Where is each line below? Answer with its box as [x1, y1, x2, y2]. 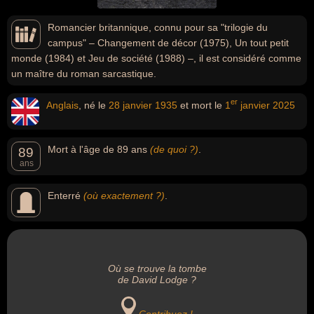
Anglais [46, 100, 78, 111]
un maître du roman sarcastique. [11, 68, 156, 79]
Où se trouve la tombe [107, 263, 207, 274]
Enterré [48, 190, 83, 201]
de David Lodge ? [118, 274, 196, 285]
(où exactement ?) [83, 190, 165, 201]
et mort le [177, 100, 225, 111]
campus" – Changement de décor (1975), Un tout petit [48, 37, 289, 48]
